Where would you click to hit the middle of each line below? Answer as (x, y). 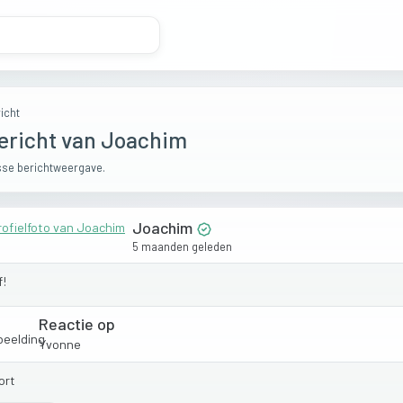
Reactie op (77, 323)
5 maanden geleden (182, 247)
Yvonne (60, 344)
